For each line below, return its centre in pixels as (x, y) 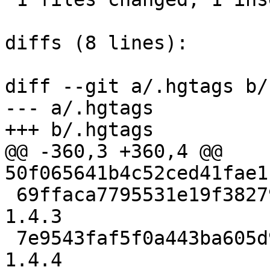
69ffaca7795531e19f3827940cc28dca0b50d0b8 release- (11, 195)
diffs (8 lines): (96, 43)
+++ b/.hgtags (79, 130)
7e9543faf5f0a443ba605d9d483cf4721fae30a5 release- (11, 238)
